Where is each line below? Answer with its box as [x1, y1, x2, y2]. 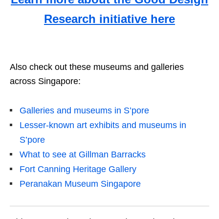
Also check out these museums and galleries [10, 62, 184, 72]
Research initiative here [44, 12, 175, 25]
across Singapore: [10, 76, 81, 86]
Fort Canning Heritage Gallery [20, 164, 136, 174]
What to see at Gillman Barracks [20, 149, 146, 159]
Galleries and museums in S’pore [20, 105, 149, 115]
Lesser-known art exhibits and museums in [20, 120, 186, 130]
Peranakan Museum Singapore [20, 178, 141, 189]
